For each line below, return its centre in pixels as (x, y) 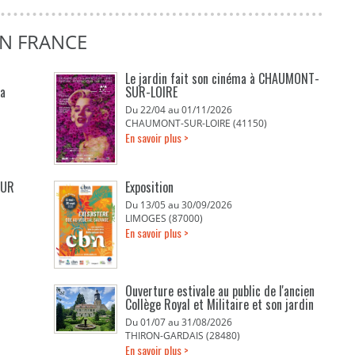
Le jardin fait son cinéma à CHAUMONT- (223, 78)
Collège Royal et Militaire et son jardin (220, 304)
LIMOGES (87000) (164, 218)
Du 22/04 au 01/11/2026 (179, 110)
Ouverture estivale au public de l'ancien (220, 291)
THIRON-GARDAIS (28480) (183, 336)
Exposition (150, 187)
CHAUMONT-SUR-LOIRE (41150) (197, 123)
